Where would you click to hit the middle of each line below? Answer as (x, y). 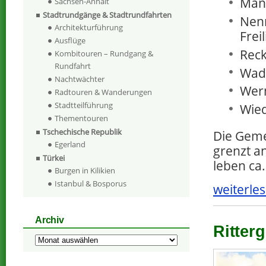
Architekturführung (89, 28)
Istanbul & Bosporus (91, 184)
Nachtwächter (80, 79)
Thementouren (81, 118)
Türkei (54, 158)
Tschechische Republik (82, 132)
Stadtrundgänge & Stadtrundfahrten (107, 15)
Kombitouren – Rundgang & (104, 54)
